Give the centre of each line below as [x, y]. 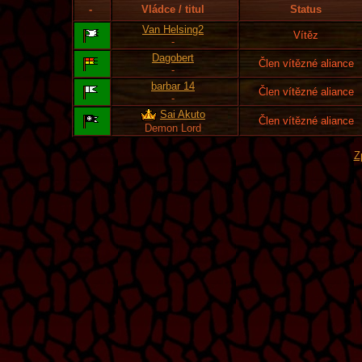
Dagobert [173, 58]
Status [306, 9]
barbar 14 [173, 86]
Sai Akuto [183, 115]
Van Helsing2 [173, 29]
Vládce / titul [173, 9]
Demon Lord [173, 128]
